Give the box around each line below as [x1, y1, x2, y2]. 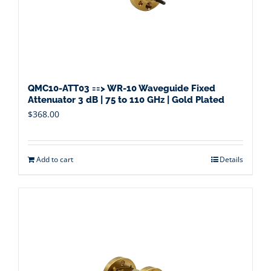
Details [220, 154, 243, 165]
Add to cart [36, 154, 73, 165]
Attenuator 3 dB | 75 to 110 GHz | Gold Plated [28, 94, 224, 105]
